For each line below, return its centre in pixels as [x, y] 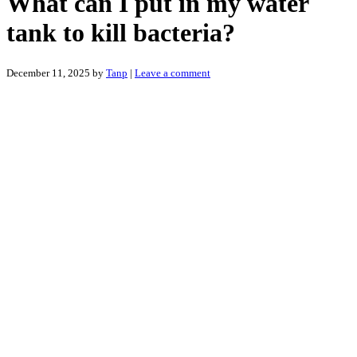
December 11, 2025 [48, 73]
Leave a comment [173, 73]
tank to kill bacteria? [121, 33]
